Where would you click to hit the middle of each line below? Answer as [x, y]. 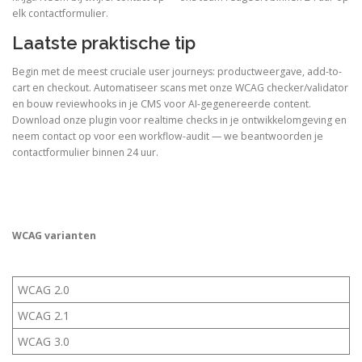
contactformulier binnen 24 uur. [85, 153]
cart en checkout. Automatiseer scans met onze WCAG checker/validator [180, 88]
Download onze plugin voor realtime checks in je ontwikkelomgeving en [179, 120]
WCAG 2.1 [44, 316]
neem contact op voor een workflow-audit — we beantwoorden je [168, 137]
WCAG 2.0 [44, 290]
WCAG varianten [54, 236]
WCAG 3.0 [44, 342]
